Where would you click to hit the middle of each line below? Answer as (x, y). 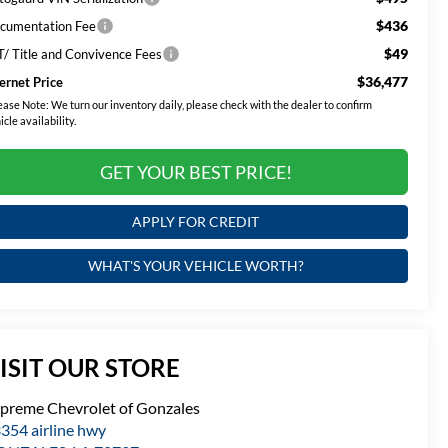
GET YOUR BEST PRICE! (195, 171)
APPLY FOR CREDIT (195, 221)
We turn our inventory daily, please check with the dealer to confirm (211, 104)
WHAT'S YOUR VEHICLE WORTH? (195, 265)
